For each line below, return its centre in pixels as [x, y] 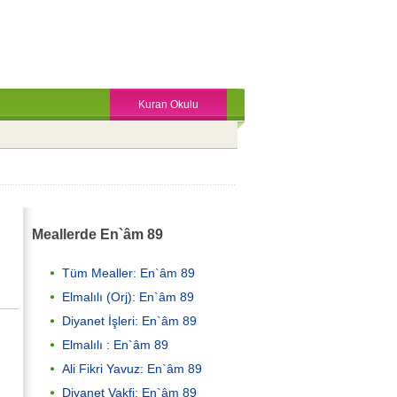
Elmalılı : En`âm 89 [115, 344]
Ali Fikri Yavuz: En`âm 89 [132, 368]
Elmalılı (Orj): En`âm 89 [128, 296]
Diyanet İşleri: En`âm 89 [129, 320]
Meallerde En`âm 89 [97, 234]
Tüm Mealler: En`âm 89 [128, 272]
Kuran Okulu [168, 105]
